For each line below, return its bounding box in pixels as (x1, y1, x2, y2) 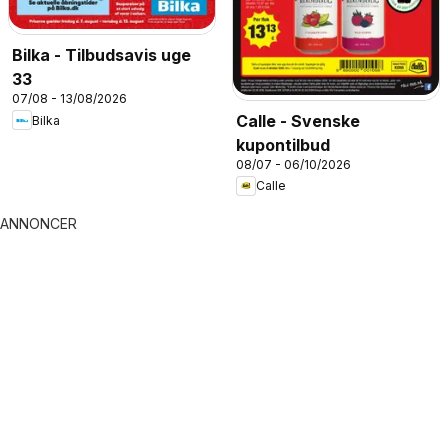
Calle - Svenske (236, 110, 360, 131)
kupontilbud (236, 134, 330, 155)
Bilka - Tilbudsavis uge (12, 45, 191, 66)
